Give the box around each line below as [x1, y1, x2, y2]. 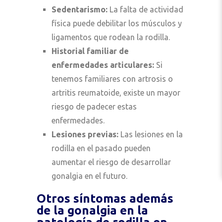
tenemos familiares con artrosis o [52, 74, 173, 83]
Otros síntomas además [37, 191, 173, 205]
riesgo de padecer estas [52, 102, 137, 111]
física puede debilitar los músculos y [52, 18, 182, 28]
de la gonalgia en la [37, 203, 148, 217]
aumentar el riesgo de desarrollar [52, 157, 171, 166]
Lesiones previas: [52, 129, 118, 139]
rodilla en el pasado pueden [52, 143, 151, 153]
